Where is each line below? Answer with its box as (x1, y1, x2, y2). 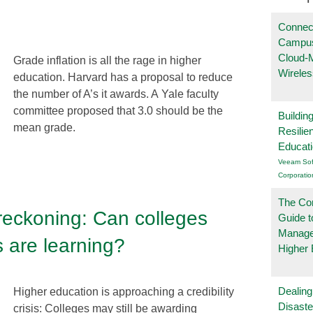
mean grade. (13, 121, 75, 133)
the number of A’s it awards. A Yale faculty (13, 87, 219, 100)
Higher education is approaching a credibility (13, 285, 234, 298)
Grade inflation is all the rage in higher (13, 54, 201, 66)
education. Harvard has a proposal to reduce (13, 71, 233, 83)
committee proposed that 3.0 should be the (13, 104, 223, 117)
